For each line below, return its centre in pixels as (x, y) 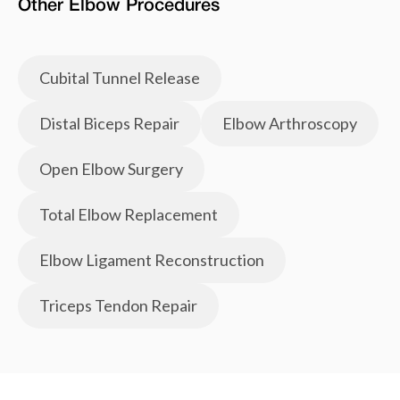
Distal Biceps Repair (109, 124)
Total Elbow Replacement (129, 215)
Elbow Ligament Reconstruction (152, 260)
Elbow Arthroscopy (290, 124)
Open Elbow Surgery (111, 169)
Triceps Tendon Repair (118, 306)
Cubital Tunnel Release (120, 78)
